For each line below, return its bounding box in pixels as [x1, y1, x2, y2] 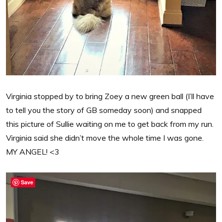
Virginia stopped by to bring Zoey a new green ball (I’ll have [6, 91, 214, 101]
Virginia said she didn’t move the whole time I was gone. [6, 132, 204, 143]
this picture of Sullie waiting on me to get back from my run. [6, 118, 214, 129]
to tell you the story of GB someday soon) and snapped [6, 105, 202, 115]
